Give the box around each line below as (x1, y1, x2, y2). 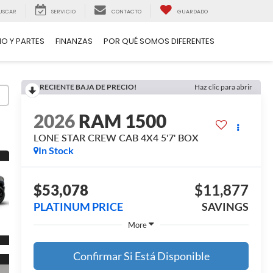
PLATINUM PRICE (34, 200, 124, 214)
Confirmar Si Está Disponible (73, 249, 210, 263)
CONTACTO (112, 8, 141, 15)
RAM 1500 (79, 110, 167, 132)
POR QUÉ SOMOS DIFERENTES (104, 35, 214, 48)
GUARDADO (177, 8, 208, 15)
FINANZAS (55, 35, 93, 48)
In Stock (38, 144, 74, 157)
